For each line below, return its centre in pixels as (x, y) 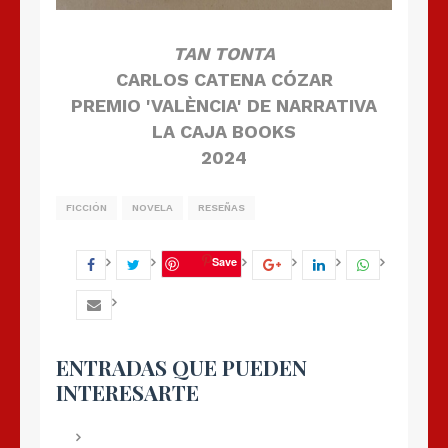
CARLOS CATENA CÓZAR (224, 80)
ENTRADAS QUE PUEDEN (181, 367)
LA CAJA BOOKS (224, 132)
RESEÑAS (221, 208)
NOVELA (152, 208)
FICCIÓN (86, 208)
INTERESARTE (127, 392)
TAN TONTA (224, 54)
